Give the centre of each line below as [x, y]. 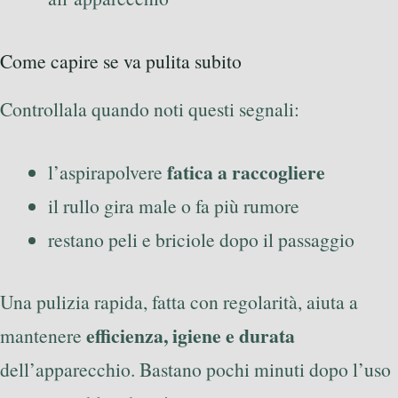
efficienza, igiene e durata [191, 335]
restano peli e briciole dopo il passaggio [201, 239]
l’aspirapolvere [107, 171]
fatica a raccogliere [246, 171]
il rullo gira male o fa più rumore [174, 205]
